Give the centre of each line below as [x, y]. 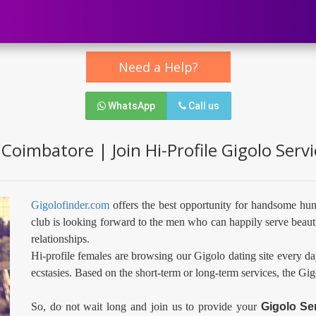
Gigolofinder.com [70, 205]
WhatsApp [130, 106]
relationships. [60, 239]
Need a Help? [158, 67]
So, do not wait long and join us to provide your [146, 306]
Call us [202, 106]
